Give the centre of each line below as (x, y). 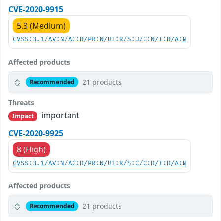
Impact (23, 116)
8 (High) (31, 150)
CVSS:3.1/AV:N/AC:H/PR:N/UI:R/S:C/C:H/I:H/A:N (100, 164)
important (60, 116)
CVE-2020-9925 (36, 133)
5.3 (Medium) (41, 26)
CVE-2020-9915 (36, 10)
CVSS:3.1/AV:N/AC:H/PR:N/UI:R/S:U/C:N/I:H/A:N (100, 40)
